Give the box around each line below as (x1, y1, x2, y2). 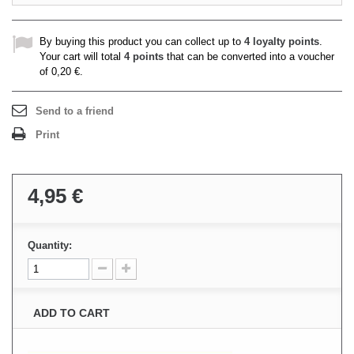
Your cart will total (40, 51, 124, 62)
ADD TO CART (33, 307, 110, 319)
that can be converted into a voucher (164, 51, 334, 62)
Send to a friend (36, 105, 114, 117)
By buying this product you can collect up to (40, 36, 244, 47)
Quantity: (28, 239, 72, 251)
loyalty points (250, 36, 319, 47)
